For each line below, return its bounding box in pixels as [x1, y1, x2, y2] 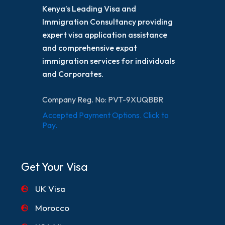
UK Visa [35, 183, 65, 194]
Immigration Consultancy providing [42, 16, 173, 27]
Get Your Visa [21, 160, 88, 174]
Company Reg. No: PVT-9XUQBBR [42, 94, 163, 104]
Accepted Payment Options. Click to [42, 110, 169, 120]
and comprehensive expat [42, 42, 137, 53]
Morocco [35, 202, 69, 213]
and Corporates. [42, 68, 103, 79]
